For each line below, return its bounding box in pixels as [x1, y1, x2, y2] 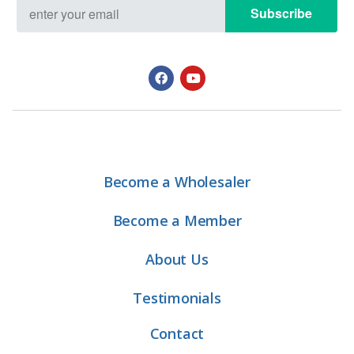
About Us [145, 249, 209, 269]
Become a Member [112, 210, 242, 230]
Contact [149, 323, 205, 343]
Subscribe [250, 4, 312, 23]
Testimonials [133, 288, 221, 307]
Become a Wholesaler [103, 172, 251, 192]
